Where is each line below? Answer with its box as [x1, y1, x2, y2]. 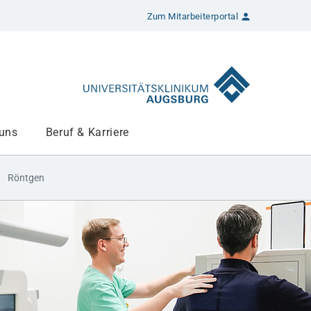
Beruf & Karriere [45, 126, 129, 139]
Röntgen [8, 172, 44, 183]
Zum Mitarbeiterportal [146, 11, 238, 22]
